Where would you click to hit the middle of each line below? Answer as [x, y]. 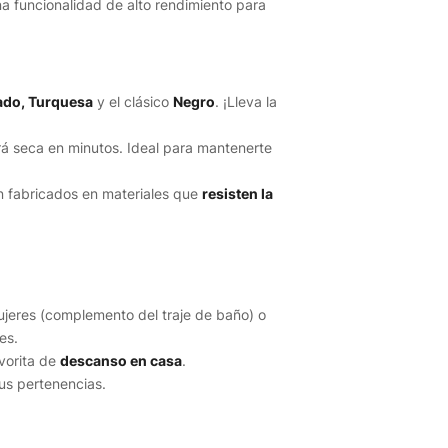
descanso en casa [121, 361]
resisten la [237, 194]
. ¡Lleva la [245, 102]
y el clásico [132, 102]
